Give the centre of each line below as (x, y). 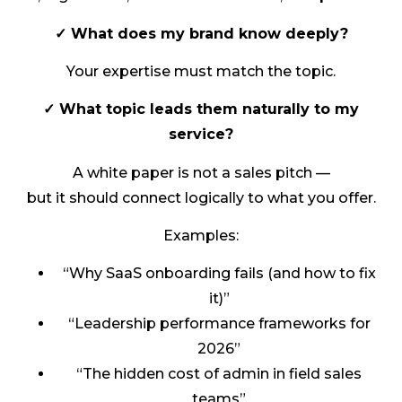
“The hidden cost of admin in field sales (219, 374)
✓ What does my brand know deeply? (201, 33)
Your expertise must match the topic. (201, 71)
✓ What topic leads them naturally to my (201, 109)
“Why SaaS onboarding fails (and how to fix (219, 274)
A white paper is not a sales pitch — (201, 172)
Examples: (201, 236)
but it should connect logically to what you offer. (201, 197)
